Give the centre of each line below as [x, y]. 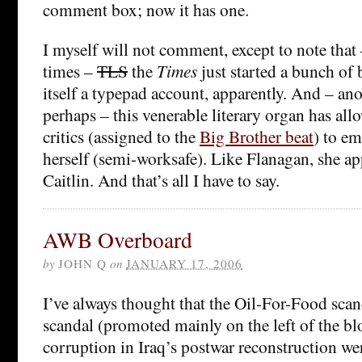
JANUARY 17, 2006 [184, 263]
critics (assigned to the [121, 136]
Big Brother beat [257, 136]
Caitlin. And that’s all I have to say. [161, 179]
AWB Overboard [118, 239]
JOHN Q [82, 263]
